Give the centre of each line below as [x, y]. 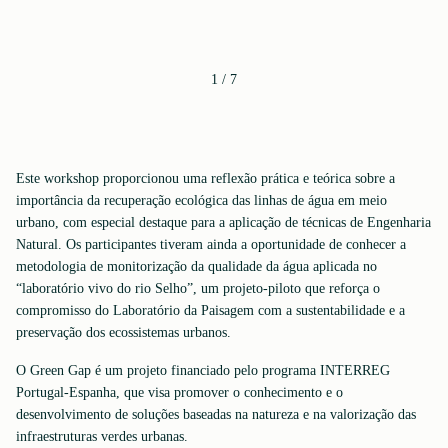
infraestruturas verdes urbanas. [102, 436]
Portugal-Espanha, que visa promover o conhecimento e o [179, 392]
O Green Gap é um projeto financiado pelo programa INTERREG [203, 370]
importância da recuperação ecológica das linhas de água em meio [201, 200]
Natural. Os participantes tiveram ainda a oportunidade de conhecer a [211, 244]
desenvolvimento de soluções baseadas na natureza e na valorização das [216, 414]
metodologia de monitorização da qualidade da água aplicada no [196, 266]
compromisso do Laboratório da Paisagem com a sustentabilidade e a [210, 310]
